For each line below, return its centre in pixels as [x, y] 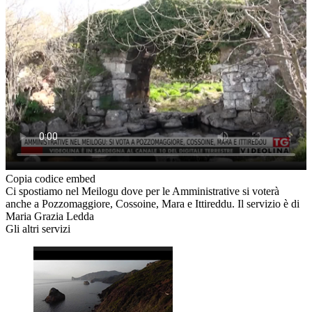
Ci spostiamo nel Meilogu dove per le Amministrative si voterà [142, 192]
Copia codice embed [50, 179]
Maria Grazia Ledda [50, 217]
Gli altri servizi [38, 229]
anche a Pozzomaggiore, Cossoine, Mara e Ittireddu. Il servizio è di [153, 204]
